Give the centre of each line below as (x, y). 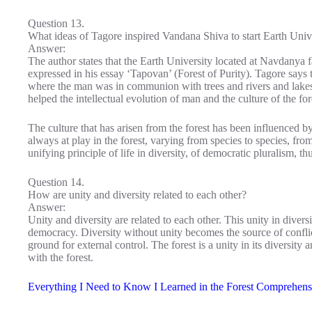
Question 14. (56, 182)
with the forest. (61, 257)
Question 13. (56, 23)
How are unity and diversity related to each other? (137, 194)
